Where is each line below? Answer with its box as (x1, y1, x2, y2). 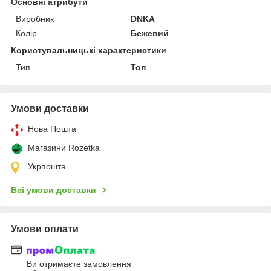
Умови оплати (11, 223, 79, 234)
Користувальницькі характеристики (11, 45, 166, 55)
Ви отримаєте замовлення (27, 259, 131, 269)
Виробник (16, 13, 54, 24)
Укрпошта (28, 161, 66, 171)
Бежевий (131, 28, 169, 38)
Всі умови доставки (11, 184, 96, 195)
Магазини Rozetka (28, 142, 100, 152)
